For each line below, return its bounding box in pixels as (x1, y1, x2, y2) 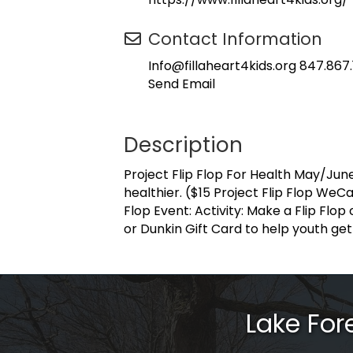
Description (124, 131, 243, 159)
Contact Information (148, 28, 322, 50)
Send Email (148, 75, 215, 93)
